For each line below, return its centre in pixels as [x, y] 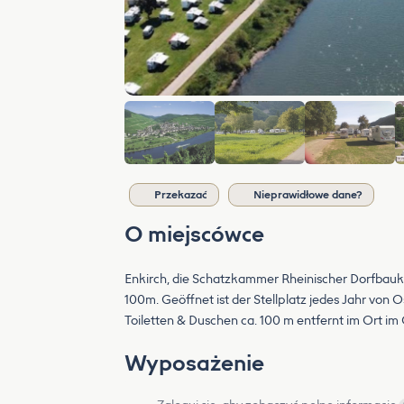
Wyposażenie [194, 363]
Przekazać [181, 195]
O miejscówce [194, 234]
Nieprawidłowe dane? [308, 195]
